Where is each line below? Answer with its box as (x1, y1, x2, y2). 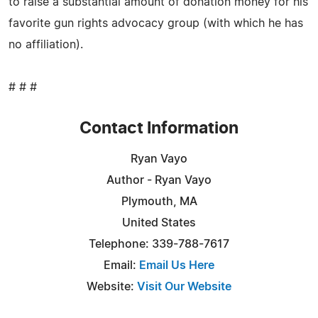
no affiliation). (9, 38, 83, 50)
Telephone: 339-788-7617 (89, 238, 229, 250)
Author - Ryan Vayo (106, 174, 212, 186)
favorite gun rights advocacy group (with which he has (9, 17, 303, 29)
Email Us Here (139, 259, 214, 271)
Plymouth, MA (121, 195, 197, 207)
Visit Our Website (137, 280, 231, 292)
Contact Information (79, 120, 238, 137)
